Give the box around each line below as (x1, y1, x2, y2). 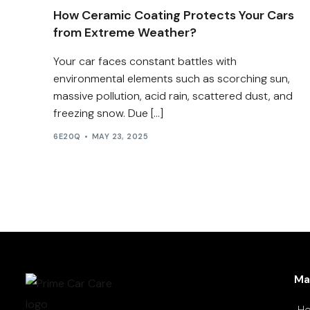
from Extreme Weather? (53, 24, 197, 41)
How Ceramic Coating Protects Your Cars (53, 6, 295, 24)
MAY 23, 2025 (91, 131, 149, 142)
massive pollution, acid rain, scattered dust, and (53, 88, 293, 103)
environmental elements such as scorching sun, (53, 71, 291, 86)
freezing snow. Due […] (53, 105, 164, 120)
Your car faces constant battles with (53, 53, 237, 69)
